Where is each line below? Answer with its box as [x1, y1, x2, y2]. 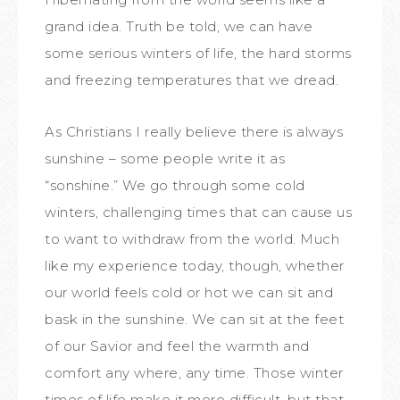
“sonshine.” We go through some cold [45, 177, 305, 194]
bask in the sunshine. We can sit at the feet [45, 311, 344, 328]
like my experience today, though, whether [45, 257, 345, 274]
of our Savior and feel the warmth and [45, 337, 310, 354]
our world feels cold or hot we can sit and [45, 284, 333, 301]
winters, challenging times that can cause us [45, 204, 352, 221]
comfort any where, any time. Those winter [45, 364, 344, 381]
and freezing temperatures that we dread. [45, 71, 338, 88]
